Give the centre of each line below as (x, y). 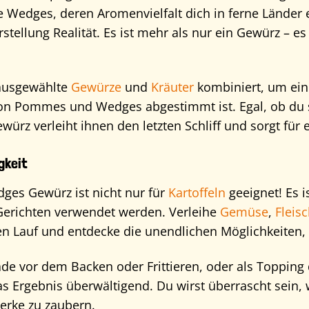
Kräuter (172, 87)
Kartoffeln (197, 193)
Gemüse (244, 212)
